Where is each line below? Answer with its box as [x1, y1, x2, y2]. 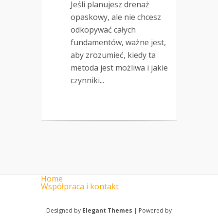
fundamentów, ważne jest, [71, 37, 166, 48]
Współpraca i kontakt [41, 181, 119, 192]
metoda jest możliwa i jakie [71, 62, 168, 73]
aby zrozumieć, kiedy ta [71, 50, 156, 61]
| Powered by [132, 206, 172, 215]
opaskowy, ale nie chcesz [71, 12, 161, 23]
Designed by [46, 206, 82, 215]
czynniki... [71, 75, 104, 86]
